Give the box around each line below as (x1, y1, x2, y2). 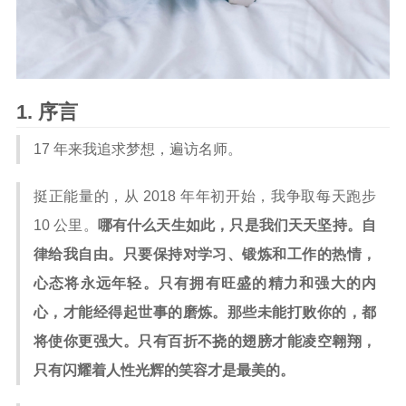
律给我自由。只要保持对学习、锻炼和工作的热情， (34, 246, 376, 262)
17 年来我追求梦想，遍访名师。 (34, 141, 242, 157)
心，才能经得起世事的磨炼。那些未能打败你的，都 (34, 304, 376, 320)
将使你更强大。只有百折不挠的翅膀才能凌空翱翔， (34, 333, 376, 349)
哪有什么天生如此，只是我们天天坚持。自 (97, 217, 377, 233)
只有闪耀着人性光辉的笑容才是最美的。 (34, 362, 295, 378)
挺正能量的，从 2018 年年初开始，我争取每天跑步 (34, 188, 376, 204)
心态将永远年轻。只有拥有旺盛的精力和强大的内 (34, 275, 376, 291)
